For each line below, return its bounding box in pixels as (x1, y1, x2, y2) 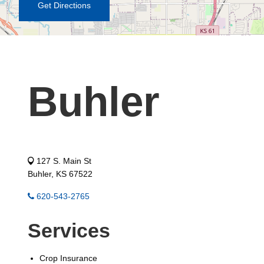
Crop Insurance (39, 253, 97, 263)
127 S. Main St (34, 156, 91, 166)
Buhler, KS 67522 (28, 169, 93, 179)
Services (28, 219, 110, 242)
